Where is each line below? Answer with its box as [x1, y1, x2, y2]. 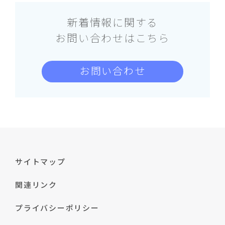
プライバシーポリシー [15, 202, 99, 213]
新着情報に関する [67, 14, 158, 30]
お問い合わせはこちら [55, 30, 170, 45]
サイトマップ [15, 156, 66, 167]
